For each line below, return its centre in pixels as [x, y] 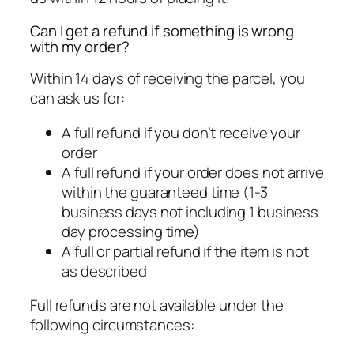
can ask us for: [77, 98]
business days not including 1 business [190, 211]
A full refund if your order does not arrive [193, 172]
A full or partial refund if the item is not [185, 251]
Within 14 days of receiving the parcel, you [168, 79]
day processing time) [131, 231]
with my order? [80, 46]
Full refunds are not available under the [157, 305]
